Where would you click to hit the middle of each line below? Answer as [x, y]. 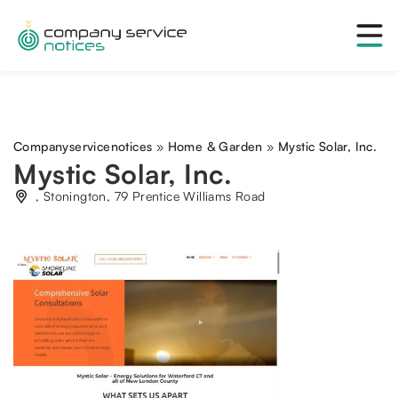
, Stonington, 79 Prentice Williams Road [151, 196]
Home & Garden [215, 146]
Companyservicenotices [83, 146]
